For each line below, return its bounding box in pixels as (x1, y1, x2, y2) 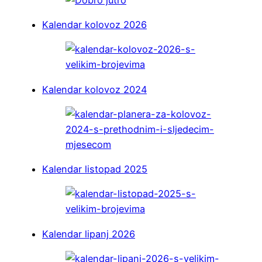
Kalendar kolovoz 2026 (42, 19, 147, 31)
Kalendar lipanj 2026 (42, 227, 135, 240)
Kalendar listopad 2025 (42, 163, 147, 175)
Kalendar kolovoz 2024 (42, 83, 147, 95)
